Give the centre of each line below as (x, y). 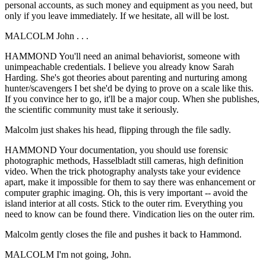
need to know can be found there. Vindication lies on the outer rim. (130, 214)
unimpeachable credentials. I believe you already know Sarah (119, 66)
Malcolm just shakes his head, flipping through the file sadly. (118, 129)
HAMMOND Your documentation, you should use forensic (116, 150)
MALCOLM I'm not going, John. (68, 254)
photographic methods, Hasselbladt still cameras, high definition (124, 160)
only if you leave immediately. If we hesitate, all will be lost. (117, 15)
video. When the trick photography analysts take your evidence (123, 171)
